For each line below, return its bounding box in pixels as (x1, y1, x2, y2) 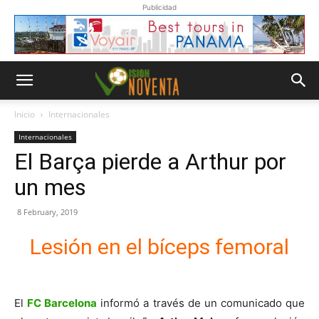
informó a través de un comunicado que (97, 296, 305, 310)
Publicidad (142, 3, 177, 11)
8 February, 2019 (17, 206, 78, 217)
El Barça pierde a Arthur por (14, 148, 286, 175)
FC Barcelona (27, 296, 98, 310)
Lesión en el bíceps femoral (30, 234, 289, 260)
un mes (14, 174, 86, 201)
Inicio (14, 108, 35, 120)
